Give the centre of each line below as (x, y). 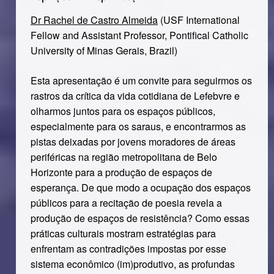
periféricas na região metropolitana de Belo (124, 157)
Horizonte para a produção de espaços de (121, 172)
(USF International (198, 20)
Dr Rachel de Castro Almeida (94, 20)
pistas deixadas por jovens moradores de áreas (133, 142)
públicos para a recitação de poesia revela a (126, 203)
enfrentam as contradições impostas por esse (128, 249)
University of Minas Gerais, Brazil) (104, 50)
